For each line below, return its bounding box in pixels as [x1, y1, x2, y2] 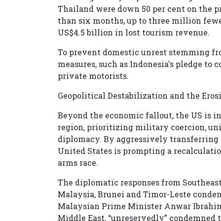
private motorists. [58, 71, 129, 81]
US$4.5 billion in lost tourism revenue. [58, 27, 210, 38]
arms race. [58, 157, 98, 168]
